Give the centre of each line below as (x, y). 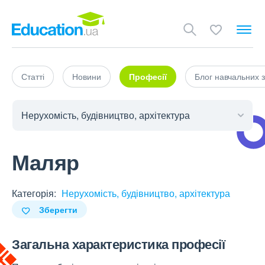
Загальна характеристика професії (118, 244)
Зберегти (58, 209)
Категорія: (34, 193)
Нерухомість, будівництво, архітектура (146, 193)
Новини (87, 76)
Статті (33, 76)
